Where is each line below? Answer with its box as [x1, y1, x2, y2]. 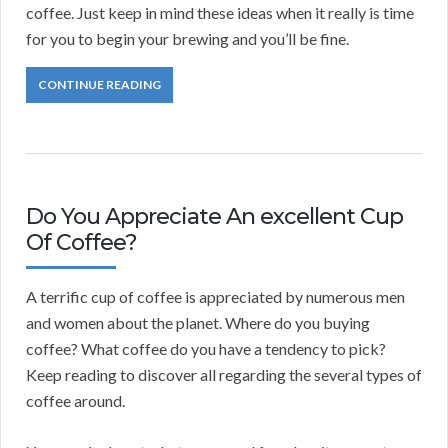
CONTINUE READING [38, 77, 161, 93]
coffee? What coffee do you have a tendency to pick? [26, 339, 386, 359]
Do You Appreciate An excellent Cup [26, 203, 403, 231]
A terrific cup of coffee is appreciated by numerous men [26, 287, 405, 307]
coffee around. [26, 391, 125, 411]
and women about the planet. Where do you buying [26, 313, 370, 333]
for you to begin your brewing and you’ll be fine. [26, 29, 349, 49]
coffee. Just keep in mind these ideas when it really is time [26, 3, 414, 23]
